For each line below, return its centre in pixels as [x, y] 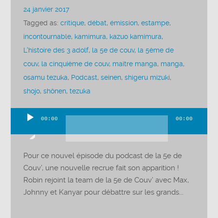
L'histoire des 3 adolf [56, 51]
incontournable [47, 37]
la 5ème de [156, 51]
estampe [155, 23]
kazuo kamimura [136, 37]
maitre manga [135, 64]
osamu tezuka [46, 78]
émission [124, 23]
